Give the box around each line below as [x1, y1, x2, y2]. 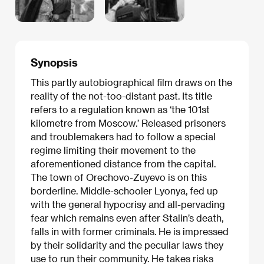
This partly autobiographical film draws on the [31, 77, 232, 88]
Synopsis [31, 55, 78, 68]
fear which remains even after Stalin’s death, [31, 212, 223, 224]
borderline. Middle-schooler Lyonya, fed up [31, 185, 218, 197]
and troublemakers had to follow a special [31, 131, 216, 143]
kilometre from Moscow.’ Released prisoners [31, 117, 226, 129]
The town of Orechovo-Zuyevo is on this [31, 171, 207, 183]
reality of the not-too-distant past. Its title [31, 90, 212, 102]
